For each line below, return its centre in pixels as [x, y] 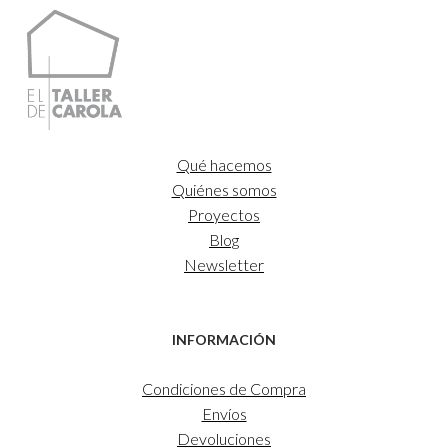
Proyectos [224, 215]
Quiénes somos [224, 190]
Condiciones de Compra [224, 389]
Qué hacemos [224, 165]
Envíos [224, 414]
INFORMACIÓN [224, 340]
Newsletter [224, 265]
